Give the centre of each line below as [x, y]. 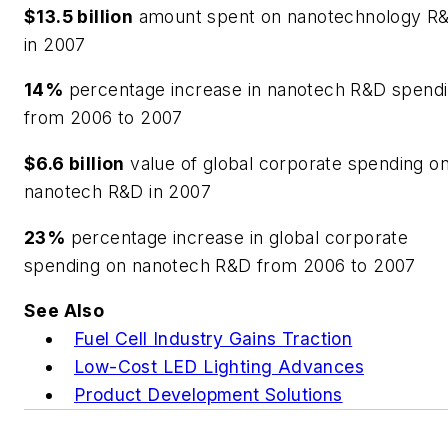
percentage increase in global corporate [237, 237]
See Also [64, 311]
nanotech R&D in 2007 [117, 191]
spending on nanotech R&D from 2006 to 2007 [220, 265]
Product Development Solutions [208, 395]
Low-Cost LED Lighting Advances [219, 367]
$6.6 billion [74, 163]
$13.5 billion [79, 16]
